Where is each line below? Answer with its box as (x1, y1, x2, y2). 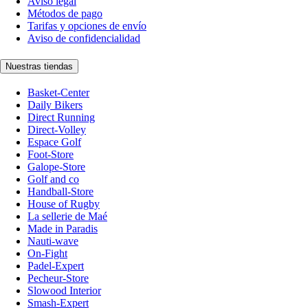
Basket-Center (27, 86, 89, 98)
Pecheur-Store (27, 272, 89, 284)
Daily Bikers (27, 98, 82, 111)
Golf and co (27, 173, 79, 185)
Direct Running (27, 111, 95, 123)
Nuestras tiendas (5, 60, 73, 71)
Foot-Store (27, 148, 74, 160)
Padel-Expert (27, 259, 84, 272)
